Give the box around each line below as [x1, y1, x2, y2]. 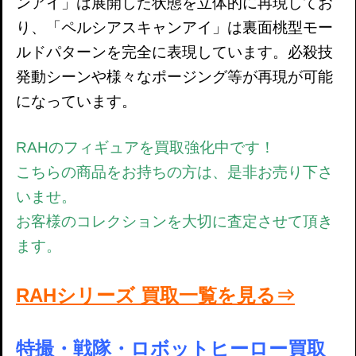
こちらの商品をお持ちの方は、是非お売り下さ [16, 163, 333, 180]
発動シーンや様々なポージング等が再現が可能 [16, 68, 333, 85]
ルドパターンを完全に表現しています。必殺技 [16, 43, 333, 60]
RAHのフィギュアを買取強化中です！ [16, 138, 275, 156]
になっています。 [16, 92, 137, 110]
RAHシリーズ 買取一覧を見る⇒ [16, 284, 295, 306]
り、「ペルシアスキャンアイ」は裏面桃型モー [16, 18, 333, 36]
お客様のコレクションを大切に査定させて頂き [16, 212, 333, 230]
